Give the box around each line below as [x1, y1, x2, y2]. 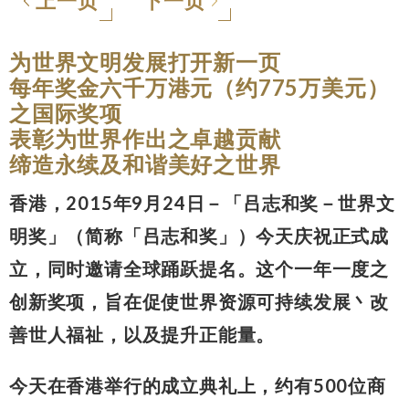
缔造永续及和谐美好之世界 [9, 151, 281, 177]
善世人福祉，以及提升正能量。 [9, 323, 276, 345]
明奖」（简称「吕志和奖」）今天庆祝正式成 [9, 225, 389, 246]
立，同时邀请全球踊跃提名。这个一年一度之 [9, 257, 389, 279]
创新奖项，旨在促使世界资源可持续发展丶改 [9, 290, 389, 312]
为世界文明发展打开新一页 [9, 48, 281, 75]
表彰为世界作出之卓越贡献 [9, 125, 281, 152]
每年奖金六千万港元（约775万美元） [9, 74, 390, 100]
